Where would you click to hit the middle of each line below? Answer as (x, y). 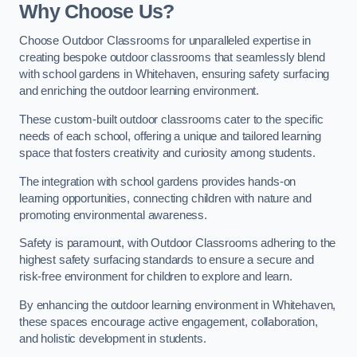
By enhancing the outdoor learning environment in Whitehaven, (178, 305)
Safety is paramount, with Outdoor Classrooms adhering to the (178, 243)
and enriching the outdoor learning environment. (139, 91)
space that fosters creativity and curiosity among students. (167, 153)
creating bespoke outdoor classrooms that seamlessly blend (172, 58)
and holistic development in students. (113, 338)
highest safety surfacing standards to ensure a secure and (167, 260)
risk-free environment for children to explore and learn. (156, 277)
